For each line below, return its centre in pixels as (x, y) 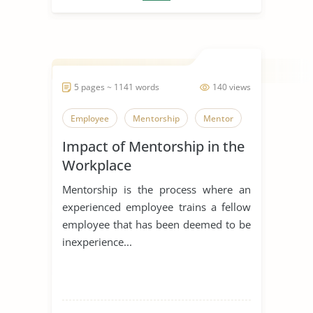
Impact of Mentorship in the (153, 146)
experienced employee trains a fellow (156, 206)
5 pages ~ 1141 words (117, 87)
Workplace (97, 165)
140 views (232, 87)
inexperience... (97, 241)
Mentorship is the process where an (156, 189)
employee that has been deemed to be (156, 224)
